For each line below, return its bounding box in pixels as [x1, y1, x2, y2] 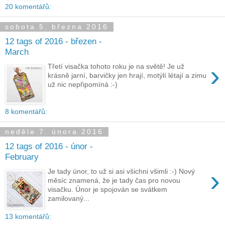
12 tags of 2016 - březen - [5, 36, 102, 47]
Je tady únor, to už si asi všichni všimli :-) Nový [48, 167, 195, 176]
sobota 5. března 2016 [5, 23, 108, 31]
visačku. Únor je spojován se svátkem [48, 185, 168, 194]
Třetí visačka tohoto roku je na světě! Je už [48, 62, 185, 71]
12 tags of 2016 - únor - [5, 141, 93, 152]
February [5, 152, 39, 162]
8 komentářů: [5, 107, 47, 116]
